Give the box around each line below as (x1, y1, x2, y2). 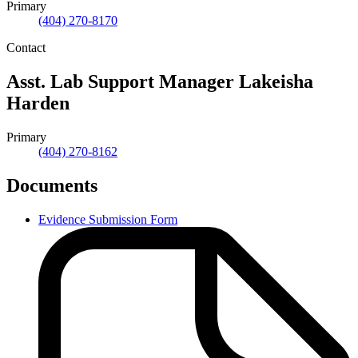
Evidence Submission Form (38, 212, 177, 226)
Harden (6, 92, 70, 113)
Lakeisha (234, 70, 313, 92)
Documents (6, 174, 97, 196)
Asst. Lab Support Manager (6, 70, 234, 92)
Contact (6, 40, 46, 54)
